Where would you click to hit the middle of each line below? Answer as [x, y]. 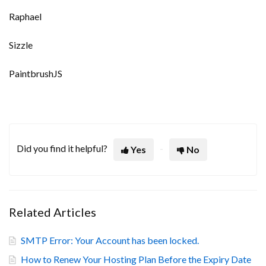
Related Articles [53, 212]
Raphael [25, 16]
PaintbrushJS [36, 73]
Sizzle [21, 45]
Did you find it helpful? [62, 148]
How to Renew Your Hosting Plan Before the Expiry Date [136, 259]
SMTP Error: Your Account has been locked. [110, 240]
